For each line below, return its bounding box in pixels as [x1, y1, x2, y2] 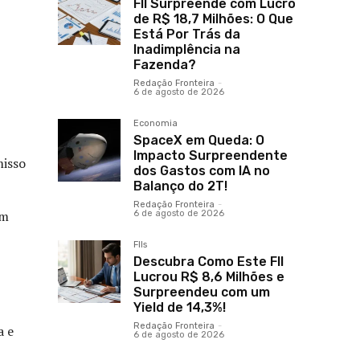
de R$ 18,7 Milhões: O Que [133, 11, 293, 27]
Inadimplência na [133, 42, 240, 58]
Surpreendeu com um [133, 284, 270, 301]
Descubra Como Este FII [133, 254, 284, 270]
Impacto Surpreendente [133, 148, 288, 164]
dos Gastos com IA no [133, 163, 270, 179]
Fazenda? [133, 57, 196, 73]
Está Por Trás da [133, 27, 240, 43]
